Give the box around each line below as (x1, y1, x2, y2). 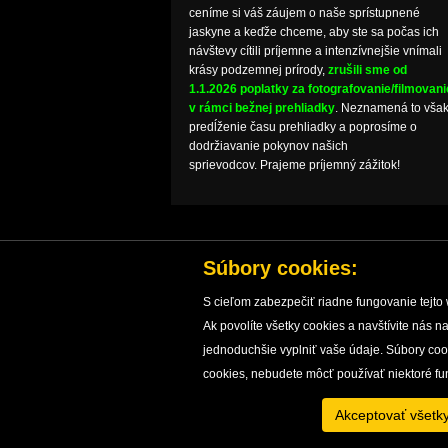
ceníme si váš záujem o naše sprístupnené (188, 6, 420, 20)
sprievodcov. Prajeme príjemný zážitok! (188, 158, 400, 172)
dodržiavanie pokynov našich (188, 139, 348, 153)
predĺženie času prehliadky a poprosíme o (188, 120, 417, 134)
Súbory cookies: (202, 257, 358, 279)
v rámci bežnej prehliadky (188, 101, 335, 115)
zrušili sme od (327, 63, 407, 77)
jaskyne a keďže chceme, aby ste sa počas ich (188, 25, 439, 39)
